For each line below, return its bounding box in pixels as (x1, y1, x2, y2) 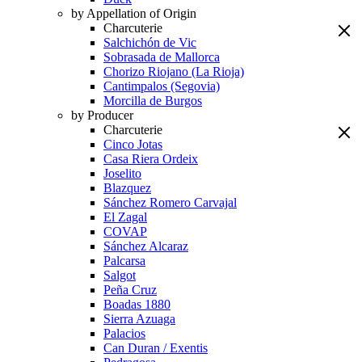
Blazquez (103, 181, 151, 195)
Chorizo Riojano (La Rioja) (103, 65, 244, 78)
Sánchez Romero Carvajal (103, 196, 237, 209)
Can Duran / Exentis (103, 341, 208, 355)
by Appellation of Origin (71, 6, 196, 20)
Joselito (103, 166, 141, 180)
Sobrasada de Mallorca (103, 50, 220, 64)
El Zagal (103, 210, 147, 224)
